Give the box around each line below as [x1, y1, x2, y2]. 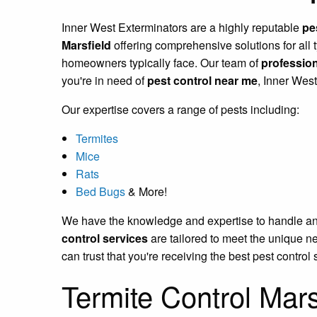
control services [62, 229, 148, 246]
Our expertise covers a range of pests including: [62, 100, 299, 117]
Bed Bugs [76, 183, 125, 200]
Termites [76, 129, 118, 146]
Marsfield [62, 36, 111, 53]
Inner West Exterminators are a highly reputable [62, 18, 302, 35]
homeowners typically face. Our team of [62, 54, 261, 71]
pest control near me [147, 71, 258, 88]
